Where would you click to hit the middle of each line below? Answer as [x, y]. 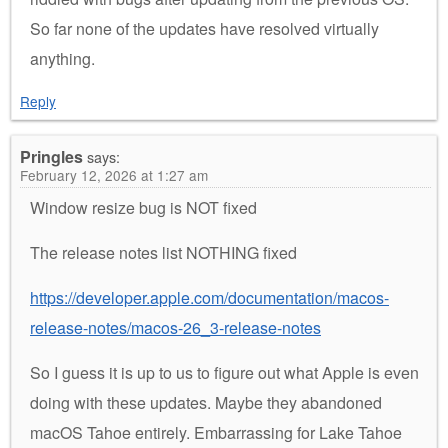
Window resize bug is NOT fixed [143, 207]
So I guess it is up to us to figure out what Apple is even [224, 372]
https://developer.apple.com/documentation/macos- [209, 297]
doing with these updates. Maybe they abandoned [206, 402]
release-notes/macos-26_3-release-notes [175, 327]
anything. [62, 58]
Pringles [51, 156]
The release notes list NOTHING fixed [163, 252]
